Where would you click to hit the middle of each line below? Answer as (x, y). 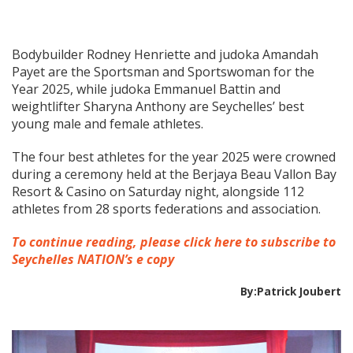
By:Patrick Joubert (291, 292)
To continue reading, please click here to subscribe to (174, 242)
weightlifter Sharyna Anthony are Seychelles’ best (158, 107)
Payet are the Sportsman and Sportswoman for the (163, 72)
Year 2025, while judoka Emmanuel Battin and (146, 89)
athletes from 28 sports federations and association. (168, 209)
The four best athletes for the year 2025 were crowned (174, 157)
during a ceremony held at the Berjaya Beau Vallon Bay (174, 175)
